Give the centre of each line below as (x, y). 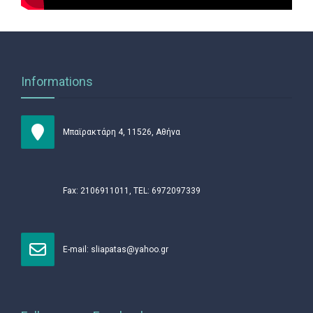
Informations (57, 81)
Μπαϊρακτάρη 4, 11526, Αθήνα (123, 132)
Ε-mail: (77, 249)
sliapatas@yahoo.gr (130, 249)
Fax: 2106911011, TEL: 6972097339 (132, 190)
